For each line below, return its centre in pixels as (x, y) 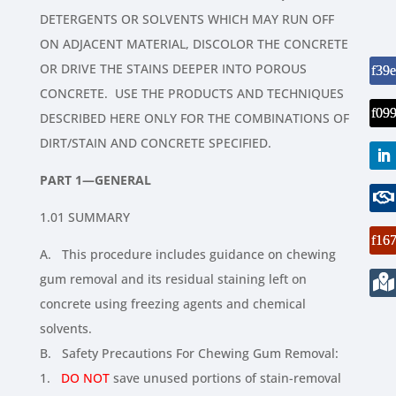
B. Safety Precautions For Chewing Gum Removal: (189, 354)
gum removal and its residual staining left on (173, 279)
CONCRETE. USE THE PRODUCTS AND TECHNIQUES (191, 94)
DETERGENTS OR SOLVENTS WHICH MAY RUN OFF (187, 19)
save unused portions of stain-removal (225, 378)
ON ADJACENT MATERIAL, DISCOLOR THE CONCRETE (194, 44)
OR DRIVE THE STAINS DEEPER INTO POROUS (173, 69)
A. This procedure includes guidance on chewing (187, 255)
